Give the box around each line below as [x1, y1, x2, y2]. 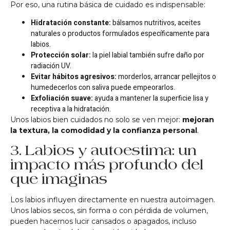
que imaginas [10, 171, 107, 187]
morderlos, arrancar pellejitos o [117, 71, 216, 82]
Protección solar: [31, 49, 91, 61]
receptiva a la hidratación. [31, 103, 111, 114]
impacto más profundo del [10, 157, 203, 173]
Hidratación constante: [31, 17, 111, 28]
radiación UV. [31, 60, 71, 71]
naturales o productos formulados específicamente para [31, 28, 209, 39]
